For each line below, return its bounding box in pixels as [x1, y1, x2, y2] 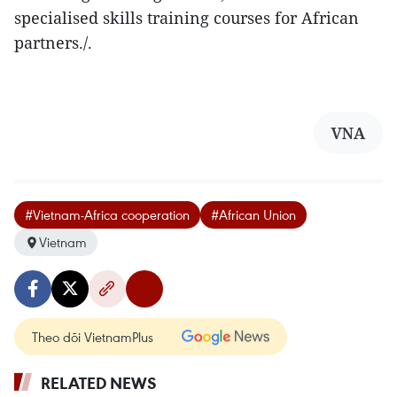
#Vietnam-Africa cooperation [25, 206, 190, 223]
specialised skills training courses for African [14, 7, 359, 28]
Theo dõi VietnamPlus [32, 328, 153, 346]
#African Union [211, 206, 296, 223]
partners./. [14, 32, 92, 53]
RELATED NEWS [41, 372, 157, 393]
